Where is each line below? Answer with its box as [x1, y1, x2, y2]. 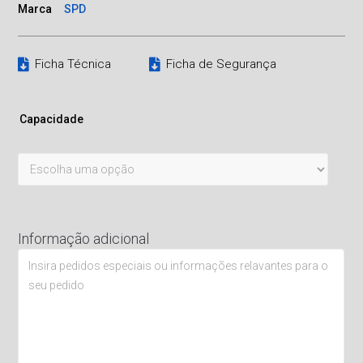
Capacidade [19, 113, 84, 126]
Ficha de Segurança [165, 57, 276, 72]
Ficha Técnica [35, 57, 112, 72]
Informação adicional [18, 230, 150, 248]
